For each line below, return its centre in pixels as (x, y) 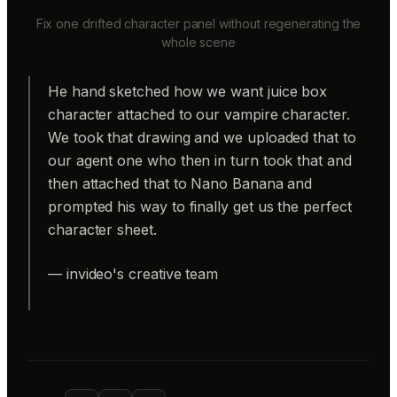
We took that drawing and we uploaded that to (202, 138)
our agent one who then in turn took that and (200, 161)
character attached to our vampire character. (199, 115)
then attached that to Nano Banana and (180, 184)
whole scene (198, 43)
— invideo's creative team (133, 274)
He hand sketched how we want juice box (188, 92)
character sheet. (102, 230)
